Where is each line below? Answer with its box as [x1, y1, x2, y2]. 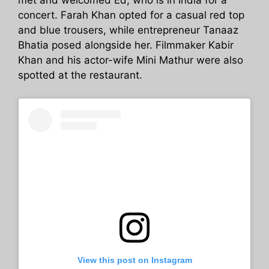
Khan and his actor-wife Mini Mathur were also [18, 54, 243, 67]
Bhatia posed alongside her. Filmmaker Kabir [18, 39, 234, 52]
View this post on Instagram [77, 255, 192, 265]
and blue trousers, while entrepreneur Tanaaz [18, 24, 238, 37]
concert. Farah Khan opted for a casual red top [18, 9, 244, 22]
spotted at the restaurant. [18, 69, 142, 82]
